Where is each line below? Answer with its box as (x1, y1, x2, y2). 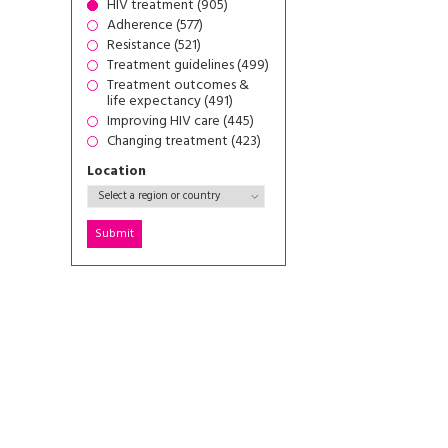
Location (87, 160, 146, 183)
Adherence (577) (107, 14, 203, 37)
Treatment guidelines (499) (107, 54, 269, 77)
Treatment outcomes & (107, 74, 249, 97)
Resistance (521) (107, 34, 201, 57)
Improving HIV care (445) (107, 110, 254, 133)
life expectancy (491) (107, 90, 233, 113)
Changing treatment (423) (107, 130, 261, 153)
